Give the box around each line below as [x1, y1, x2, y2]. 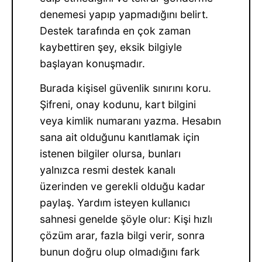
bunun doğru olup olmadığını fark [40, 246, 201, 258]
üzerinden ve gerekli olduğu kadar [40, 180, 206, 193]
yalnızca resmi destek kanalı [40, 164, 176, 177]
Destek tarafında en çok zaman [40, 25, 191, 37]
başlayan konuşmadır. [40, 57, 146, 70]
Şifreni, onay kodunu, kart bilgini [40, 98, 196, 111]
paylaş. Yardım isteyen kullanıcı [40, 196, 191, 209]
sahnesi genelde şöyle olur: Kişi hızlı [40, 213, 213, 226]
